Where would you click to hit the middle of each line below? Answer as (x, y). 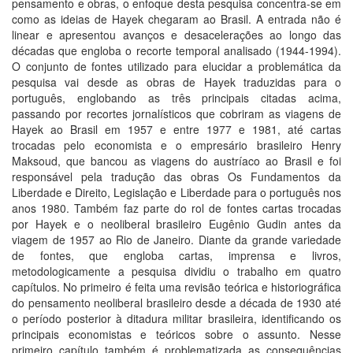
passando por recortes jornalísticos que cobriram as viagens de (176, 113)
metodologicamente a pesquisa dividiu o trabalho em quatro (176, 271)
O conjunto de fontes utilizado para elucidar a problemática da (176, 66)
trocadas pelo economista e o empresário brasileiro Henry (176, 145)
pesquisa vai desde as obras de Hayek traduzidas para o (176, 82)
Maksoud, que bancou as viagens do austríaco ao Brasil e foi (176, 161)
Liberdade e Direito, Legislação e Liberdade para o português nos (176, 192)
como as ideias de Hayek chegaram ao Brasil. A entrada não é (176, 19)
